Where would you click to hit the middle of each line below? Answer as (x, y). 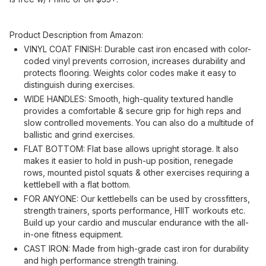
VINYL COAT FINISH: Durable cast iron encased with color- (137, 49)
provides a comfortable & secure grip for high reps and (132, 111)
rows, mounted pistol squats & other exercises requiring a (137, 172)
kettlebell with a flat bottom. (77, 184)
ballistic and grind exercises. (79, 134)
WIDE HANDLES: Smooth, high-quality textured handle (129, 99)
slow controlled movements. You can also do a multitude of (139, 123)
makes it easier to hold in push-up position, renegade (129, 161)
